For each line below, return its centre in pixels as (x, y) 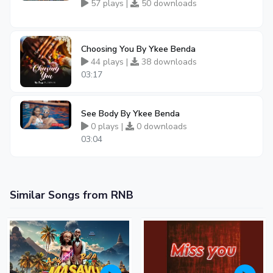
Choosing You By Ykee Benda (138, 49)
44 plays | (109, 62)
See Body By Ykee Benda (130, 113)
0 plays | (107, 126)
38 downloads (168, 62)
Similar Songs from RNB (72, 195)
